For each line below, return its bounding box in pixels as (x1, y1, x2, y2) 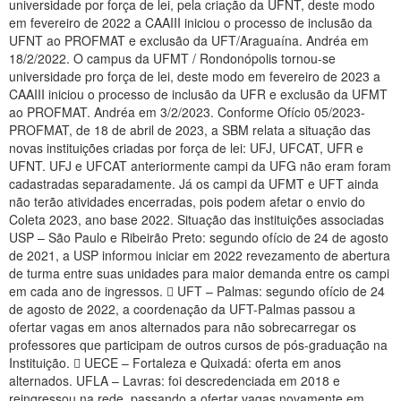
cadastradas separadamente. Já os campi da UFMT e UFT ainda (9, 175, 379, 192)
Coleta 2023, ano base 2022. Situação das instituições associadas (9, 210, 384, 228)
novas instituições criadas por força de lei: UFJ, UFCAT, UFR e (9, 139, 363, 157)
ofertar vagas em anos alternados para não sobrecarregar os (9, 318, 356, 336)
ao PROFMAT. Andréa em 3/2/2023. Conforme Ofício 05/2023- (9, 103, 365, 121)
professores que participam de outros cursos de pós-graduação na (9, 336, 388, 354)
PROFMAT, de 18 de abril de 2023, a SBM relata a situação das (9, 121, 371, 139)
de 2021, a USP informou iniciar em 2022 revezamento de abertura (9, 246, 390, 264)
